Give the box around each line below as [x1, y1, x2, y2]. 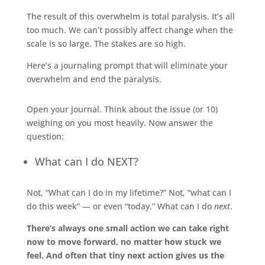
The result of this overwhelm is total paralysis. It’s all [26, 10, 235, 22]
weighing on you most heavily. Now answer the [26, 117, 213, 128]
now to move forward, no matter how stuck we [26, 235, 221, 247]
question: [26, 130, 64, 142]
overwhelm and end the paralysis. [26, 73, 161, 85]
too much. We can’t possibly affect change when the [26, 24, 233, 35]
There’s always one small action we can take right [26, 222, 229, 234]
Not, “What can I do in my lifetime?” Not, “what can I [26, 186, 231, 198]
